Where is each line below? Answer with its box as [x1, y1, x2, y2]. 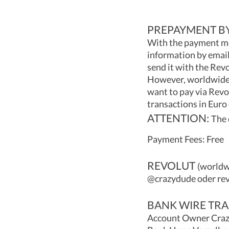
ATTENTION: [147, 111, 211, 124]
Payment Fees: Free [147, 134, 224, 145]
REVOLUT [147, 159, 197, 172]
